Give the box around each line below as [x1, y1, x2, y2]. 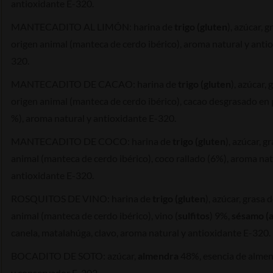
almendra [138, 249, 179, 261]
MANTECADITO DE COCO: [11, 135, 132, 147]
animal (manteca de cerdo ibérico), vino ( [11, 209, 178, 221]
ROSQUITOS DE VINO [11, 192, 107, 204]
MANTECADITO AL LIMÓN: [11, 20, 133, 32]
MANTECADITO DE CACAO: [11, 77, 137, 90]
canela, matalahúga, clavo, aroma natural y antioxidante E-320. [11, 226, 271, 238]
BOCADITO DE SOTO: [11, 249, 107, 261]
